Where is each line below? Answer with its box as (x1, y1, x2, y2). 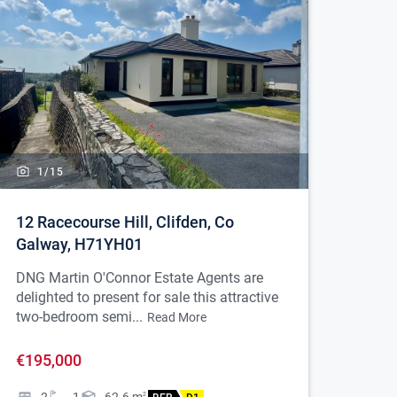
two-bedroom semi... (16, 308, 143, 326)
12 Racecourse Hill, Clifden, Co (16, 213, 234, 232)
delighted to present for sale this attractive (16, 289, 278, 307)
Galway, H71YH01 (16, 235, 143, 254)
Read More (147, 310, 206, 325)
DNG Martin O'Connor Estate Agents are (16, 269, 263, 287)
